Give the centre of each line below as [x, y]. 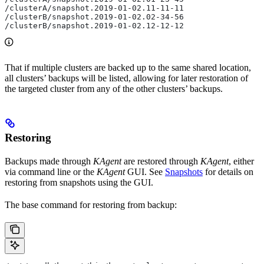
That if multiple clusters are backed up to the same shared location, [128, 67]
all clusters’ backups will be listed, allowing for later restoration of [126, 78]
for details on [228, 172]
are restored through [161, 161]
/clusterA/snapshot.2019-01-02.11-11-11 [94, 8]
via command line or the [51, 172]
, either [241, 161]
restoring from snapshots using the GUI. [79, 183]
